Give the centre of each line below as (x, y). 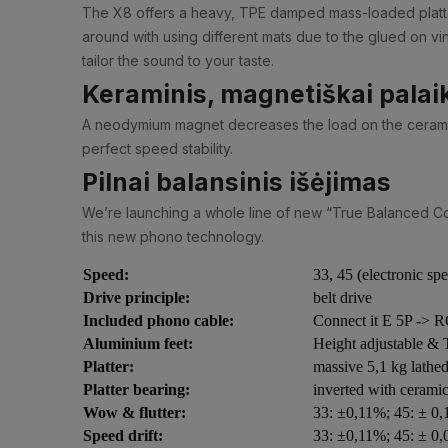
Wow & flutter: (134, 412)
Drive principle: (136, 297)
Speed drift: (123, 435)
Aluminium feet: (138, 343)
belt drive (342, 297)
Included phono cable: (158, 320)
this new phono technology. (173, 236)
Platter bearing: (136, 389)
